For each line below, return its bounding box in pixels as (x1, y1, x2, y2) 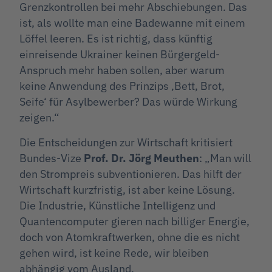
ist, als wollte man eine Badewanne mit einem (19, 16, 245, 30)
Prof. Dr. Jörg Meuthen (84, 151, 199, 165)
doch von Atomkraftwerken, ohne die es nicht (19, 229, 240, 244)
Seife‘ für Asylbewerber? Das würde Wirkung (19, 95, 237, 109)
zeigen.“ (19, 110, 59, 125)
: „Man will (199, 151, 251, 165)
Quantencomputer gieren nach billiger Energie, (19, 214, 250, 228)
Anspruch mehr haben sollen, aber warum (19, 63, 225, 78)
